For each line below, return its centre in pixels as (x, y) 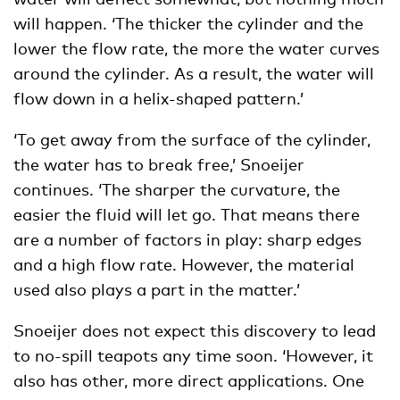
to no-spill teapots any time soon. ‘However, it (193, 355)
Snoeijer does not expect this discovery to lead (195, 330)
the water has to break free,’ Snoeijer (159, 164)
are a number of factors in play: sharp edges (187, 239)
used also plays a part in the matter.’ (157, 289)
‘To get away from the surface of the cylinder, (192, 139)
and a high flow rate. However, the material (184, 264)
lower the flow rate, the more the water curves (196, 48)
